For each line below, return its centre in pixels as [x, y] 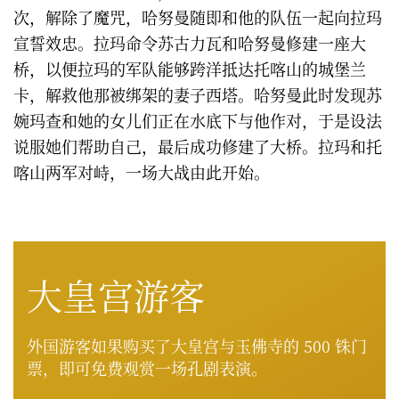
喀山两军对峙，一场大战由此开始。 [142, 171]
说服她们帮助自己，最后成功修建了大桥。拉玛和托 [198, 146]
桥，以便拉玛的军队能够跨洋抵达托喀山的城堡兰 [190, 68]
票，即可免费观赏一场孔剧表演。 [147, 367]
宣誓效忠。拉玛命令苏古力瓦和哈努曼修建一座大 [190, 42]
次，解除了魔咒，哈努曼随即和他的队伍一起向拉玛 [198, 16]
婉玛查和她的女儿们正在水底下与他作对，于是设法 [198, 120]
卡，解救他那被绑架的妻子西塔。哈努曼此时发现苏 [198, 94]
